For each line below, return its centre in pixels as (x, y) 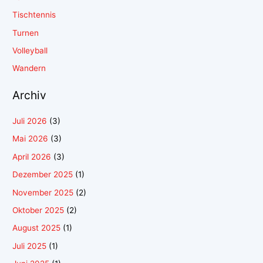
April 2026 (32, 156)
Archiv (30, 95)
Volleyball (30, 50)
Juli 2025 (30, 246)
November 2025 (43, 192)
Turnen (26, 33)
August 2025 (37, 228)
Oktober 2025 (38, 210)
